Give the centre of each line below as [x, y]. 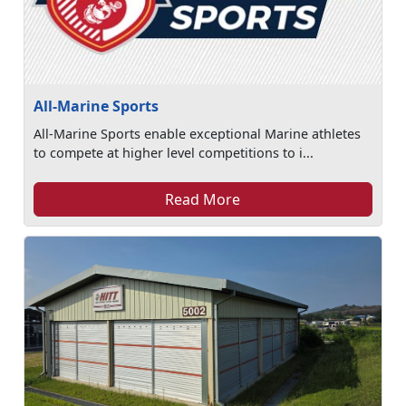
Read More [203, 199]
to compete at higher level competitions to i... [174, 153]
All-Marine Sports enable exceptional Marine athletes [198, 134]
